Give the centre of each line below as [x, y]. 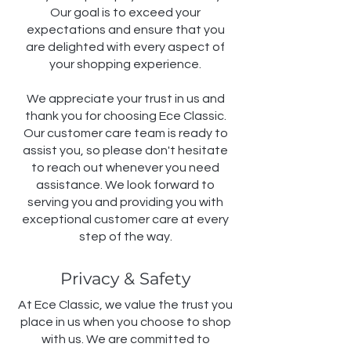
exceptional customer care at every [125, 220]
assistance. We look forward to [125, 185]
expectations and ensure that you [125, 30]
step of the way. [125, 237]
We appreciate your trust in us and [125, 99]
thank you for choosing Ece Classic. [125, 116]
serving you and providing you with [125, 203]
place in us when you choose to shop [125, 322]
